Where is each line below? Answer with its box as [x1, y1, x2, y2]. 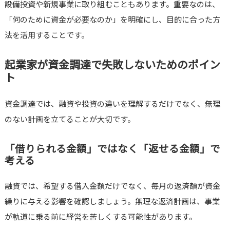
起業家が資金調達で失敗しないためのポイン [4, 56, 220, 72]
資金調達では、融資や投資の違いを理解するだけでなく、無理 [4, 98, 220, 109]
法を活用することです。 [4, 29, 89, 41]
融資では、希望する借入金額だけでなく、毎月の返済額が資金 [4, 180, 220, 191]
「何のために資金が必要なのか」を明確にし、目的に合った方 [4, 14, 220, 25]
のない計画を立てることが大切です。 [4, 113, 135, 125]
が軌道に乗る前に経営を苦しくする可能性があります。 [4, 211, 197, 222]
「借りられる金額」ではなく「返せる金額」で [4, 141, 220, 156]
